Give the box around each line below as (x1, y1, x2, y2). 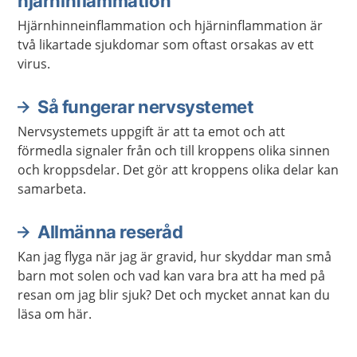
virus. (18, 55, 50, 73)
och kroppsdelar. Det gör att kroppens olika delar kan (18, 161, 339, 178)
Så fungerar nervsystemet (37, 96, 254, 117)
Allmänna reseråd (37, 222, 183, 242)
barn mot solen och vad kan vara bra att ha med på (18, 267, 325, 284)
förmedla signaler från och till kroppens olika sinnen (18, 142, 330, 159)
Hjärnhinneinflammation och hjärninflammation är (18, 17, 323, 34)
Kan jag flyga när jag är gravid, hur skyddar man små (18, 248, 331, 265)
